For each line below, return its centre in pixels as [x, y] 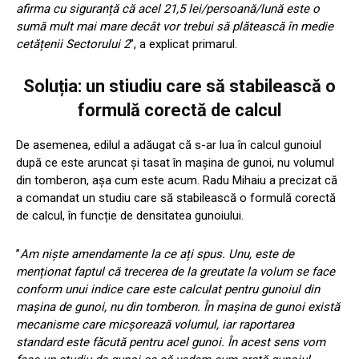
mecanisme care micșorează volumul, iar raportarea [155, 325]
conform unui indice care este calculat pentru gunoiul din [168, 290]
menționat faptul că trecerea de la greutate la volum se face [175, 272]
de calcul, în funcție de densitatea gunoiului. [130, 216]
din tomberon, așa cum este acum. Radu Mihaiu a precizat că [177, 181]
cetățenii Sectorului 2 [73, 44]
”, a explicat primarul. [184, 44]
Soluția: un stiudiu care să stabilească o [179, 87]
